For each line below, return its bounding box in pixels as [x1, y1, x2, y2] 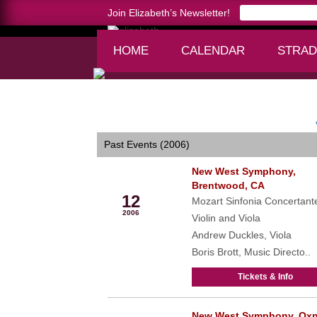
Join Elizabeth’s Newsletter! [108, 7, 230, 18]
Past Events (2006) [104, 139, 190, 150]
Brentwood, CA [191, 180, 265, 191]
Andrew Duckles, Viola [191, 229, 292, 241]
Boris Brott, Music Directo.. [191, 246, 311, 258]
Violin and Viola [191, 212, 260, 224]
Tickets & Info [237, 272, 293, 282]
